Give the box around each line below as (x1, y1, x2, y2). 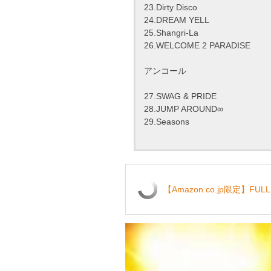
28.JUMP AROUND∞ (144, 104, 223, 114)
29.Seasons (144, 117, 189, 127)
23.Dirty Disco (144, 2, 197, 13)
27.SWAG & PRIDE (144, 91, 217, 102)
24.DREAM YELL (144, 15, 209, 25)
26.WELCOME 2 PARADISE (144, 41, 250, 51)
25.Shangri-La (144, 28, 198, 38)
